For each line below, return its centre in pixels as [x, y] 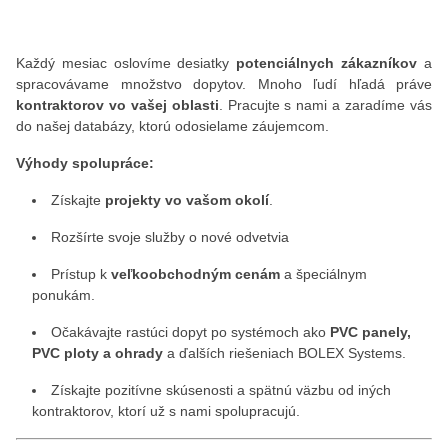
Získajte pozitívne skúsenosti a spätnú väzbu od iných [221, 390]
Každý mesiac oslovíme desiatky [126, 63]
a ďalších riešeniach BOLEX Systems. [286, 353]
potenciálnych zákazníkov [327, 63]
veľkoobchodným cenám [195, 274]
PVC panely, [370, 332]
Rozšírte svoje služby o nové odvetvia [170, 237]
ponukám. [63, 295]
